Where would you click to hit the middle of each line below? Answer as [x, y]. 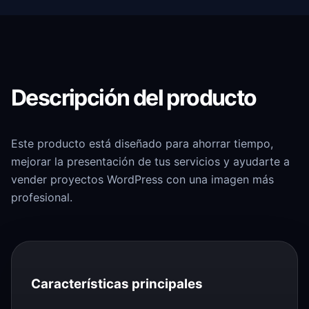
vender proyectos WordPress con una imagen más [142, 179]
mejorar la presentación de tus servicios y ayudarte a [150, 161]
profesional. [42, 197]
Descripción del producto [134, 98]
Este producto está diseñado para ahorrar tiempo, [142, 143]
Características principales [117, 283]
